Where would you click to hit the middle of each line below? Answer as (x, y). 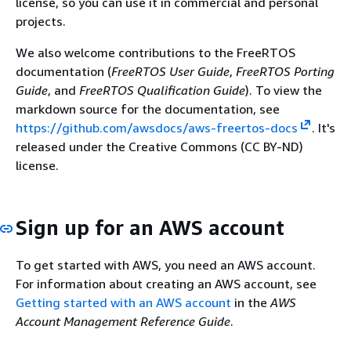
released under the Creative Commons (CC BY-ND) (159, 147)
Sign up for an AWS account (150, 228)
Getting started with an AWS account (123, 302)
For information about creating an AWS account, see (166, 283)
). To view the (284, 90)
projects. (41, 21)
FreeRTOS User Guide (170, 71)
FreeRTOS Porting (285, 71)
